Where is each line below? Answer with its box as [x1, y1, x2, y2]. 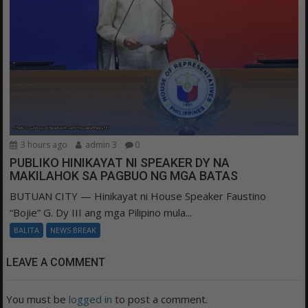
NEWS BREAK [50, 225, 97, 236]
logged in [69, 292, 113, 307]
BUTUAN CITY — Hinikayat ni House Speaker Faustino [10, 189, 267, 203]
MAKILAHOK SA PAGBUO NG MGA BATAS [10, 168, 239, 184]
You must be [6, 292, 69, 307]
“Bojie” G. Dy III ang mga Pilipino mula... [10, 206, 192, 220]
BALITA [14, 225, 40, 236]
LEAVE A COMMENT [6, 256, 106, 269]
